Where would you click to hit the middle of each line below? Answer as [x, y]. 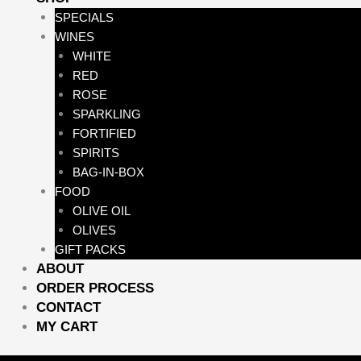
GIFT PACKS [90, 249]
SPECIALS [84, 17]
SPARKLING [107, 114]
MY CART [67, 327]
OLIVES [94, 230]
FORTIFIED [104, 133]
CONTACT [68, 307]
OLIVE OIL [102, 211]
